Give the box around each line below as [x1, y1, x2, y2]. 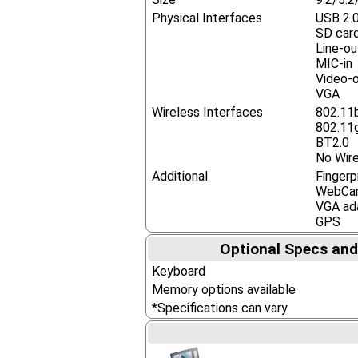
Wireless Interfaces [152, 105, 264, 120]
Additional [152, 169, 209, 184]
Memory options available [152, 282, 296, 297]
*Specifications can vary [152, 300, 288, 316]
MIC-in [316, 56, 353, 71]
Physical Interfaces [152, 10, 263, 26]
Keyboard [152, 264, 206, 279]
